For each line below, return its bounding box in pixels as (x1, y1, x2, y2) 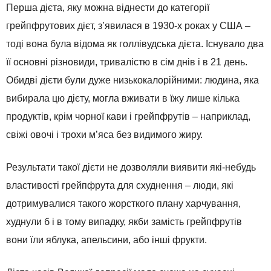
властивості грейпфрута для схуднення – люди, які (6, 180, 233, 191)
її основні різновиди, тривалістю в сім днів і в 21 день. (6, 57, 247, 68)
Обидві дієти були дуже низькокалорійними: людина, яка (6, 75, 259, 86)
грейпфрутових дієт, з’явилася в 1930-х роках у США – (6, 21, 250, 31)
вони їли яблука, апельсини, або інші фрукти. (6, 235, 207, 246)
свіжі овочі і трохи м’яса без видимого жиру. (6, 129, 203, 140)
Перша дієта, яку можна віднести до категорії (6, 2, 209, 13)
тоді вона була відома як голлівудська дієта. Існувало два (6, 39, 264, 50)
